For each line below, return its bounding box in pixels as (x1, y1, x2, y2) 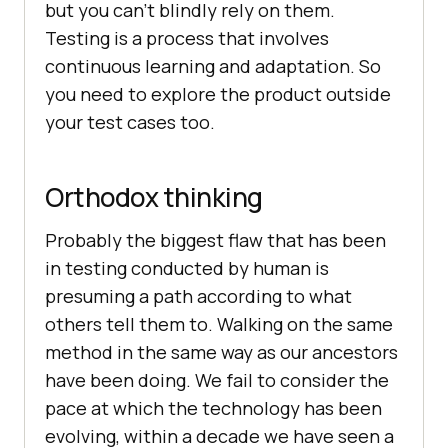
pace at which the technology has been (45, 395, 382, 420)
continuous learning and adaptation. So (45, 53, 381, 78)
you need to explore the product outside (45, 81, 391, 106)
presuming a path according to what (45, 283, 352, 308)
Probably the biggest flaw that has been (45, 227, 386, 252)
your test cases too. (45, 109, 215, 134)
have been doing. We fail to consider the (45, 367, 389, 392)
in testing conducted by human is (45, 255, 329, 280)
